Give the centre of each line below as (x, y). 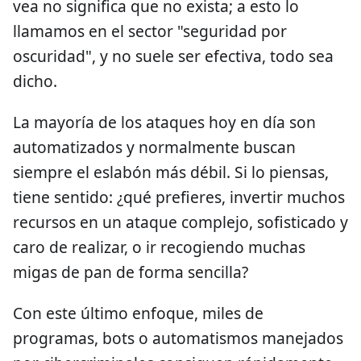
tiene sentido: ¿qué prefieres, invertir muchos (179, 197)
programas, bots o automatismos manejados (178, 338)
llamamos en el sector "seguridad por (150, 31)
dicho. (35, 81)
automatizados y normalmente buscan (154, 147)
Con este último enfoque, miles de (138, 313)
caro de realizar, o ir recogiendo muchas (159, 247)
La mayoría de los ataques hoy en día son (164, 122)
